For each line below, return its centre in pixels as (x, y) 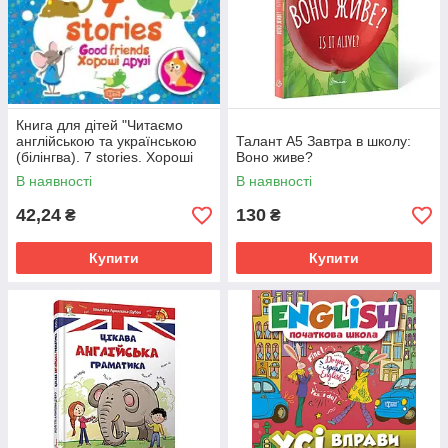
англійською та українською (106, 141)
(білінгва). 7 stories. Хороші (104, 157)
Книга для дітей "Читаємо (99, 125)
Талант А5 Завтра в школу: (323, 141)
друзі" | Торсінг (64, 173)
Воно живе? (274, 157)
